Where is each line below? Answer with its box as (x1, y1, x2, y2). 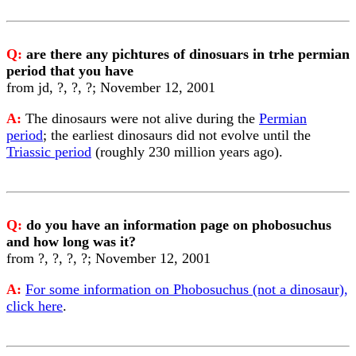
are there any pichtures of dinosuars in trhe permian (26, 46, 350, 62)
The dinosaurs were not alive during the (25, 110, 259, 126)
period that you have (6, 63, 133, 79)
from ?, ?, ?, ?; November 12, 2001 (6, 250, 211, 266)
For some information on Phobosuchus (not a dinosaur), (25, 281, 348, 297)
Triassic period (6, 144, 91, 160)
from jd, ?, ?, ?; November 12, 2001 (6, 79, 215, 95)
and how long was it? (6, 234, 136, 250)
